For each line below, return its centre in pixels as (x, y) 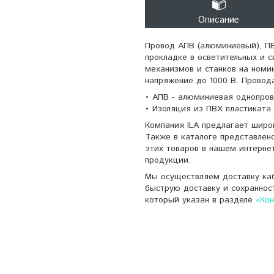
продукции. (168, 160)
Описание (219, 20)
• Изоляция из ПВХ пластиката (208, 109)
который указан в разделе (200, 200)
